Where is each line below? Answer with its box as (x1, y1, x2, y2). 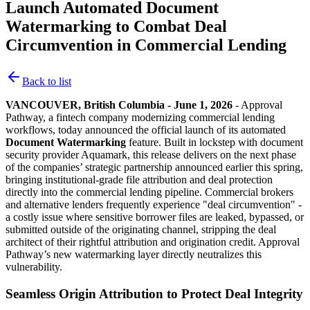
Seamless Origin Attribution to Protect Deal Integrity (6, 286, 303, 301)
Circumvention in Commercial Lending (6, 36, 286, 55)
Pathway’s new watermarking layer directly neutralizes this (6, 248, 262, 261)
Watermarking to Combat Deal (6, 17, 227, 36)
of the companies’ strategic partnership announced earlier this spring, (6, 161, 303, 174)
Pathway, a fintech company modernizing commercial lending (6, 111, 275, 124)
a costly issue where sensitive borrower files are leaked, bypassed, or (6, 211, 304, 224)
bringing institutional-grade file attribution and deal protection (6, 174, 273, 186)
